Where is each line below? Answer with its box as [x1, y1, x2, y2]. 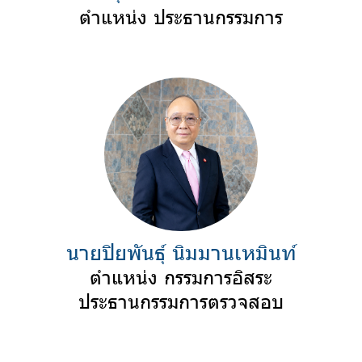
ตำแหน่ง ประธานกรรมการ [79, 2, 283, 29]
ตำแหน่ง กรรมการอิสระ [90, 263, 272, 289]
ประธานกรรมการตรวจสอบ [78, 287, 284, 314]
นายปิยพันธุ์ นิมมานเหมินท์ [65, 238, 297, 265]
